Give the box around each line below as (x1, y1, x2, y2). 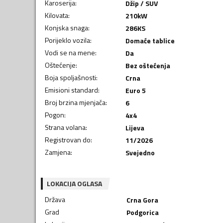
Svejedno (125, 147, 155, 158)
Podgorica (126, 207, 159, 218)
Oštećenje (45, 59, 76, 70)
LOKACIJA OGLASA (47, 178, 102, 189)
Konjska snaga (45, 22, 88, 33)
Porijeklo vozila (45, 34, 90, 45)
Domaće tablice (125, 35, 175, 46)
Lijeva (125, 122, 144, 133)
